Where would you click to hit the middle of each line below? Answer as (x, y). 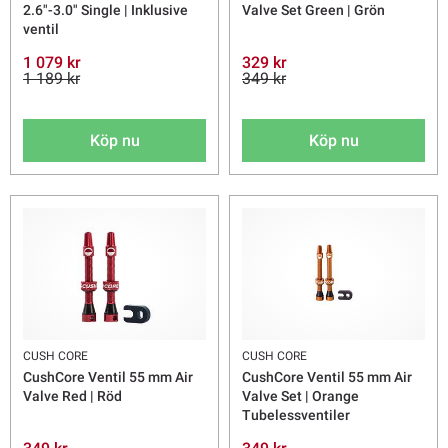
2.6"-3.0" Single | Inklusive (105, 10)
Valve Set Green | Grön (313, 10)
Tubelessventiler (296, 415)
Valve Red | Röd (72, 396)
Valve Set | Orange (300, 396)
